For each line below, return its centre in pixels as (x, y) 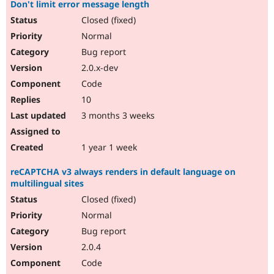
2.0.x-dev (98, 68)
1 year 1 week (108, 147)
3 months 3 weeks (117, 116)
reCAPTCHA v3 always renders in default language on (123, 172)
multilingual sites (47, 183)
